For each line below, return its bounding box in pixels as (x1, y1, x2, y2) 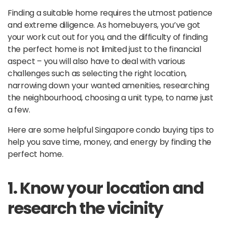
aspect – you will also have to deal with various (8, 55, 186, 67)
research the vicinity (8, 196, 163, 219)
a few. (8, 103, 30, 116)
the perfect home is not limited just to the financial (8, 43, 201, 55)
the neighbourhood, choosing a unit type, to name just (8, 91, 213, 103)
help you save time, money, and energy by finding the (8, 136, 211, 148)
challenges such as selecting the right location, (8, 67, 187, 79)
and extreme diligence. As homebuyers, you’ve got (8, 19, 201, 31)
